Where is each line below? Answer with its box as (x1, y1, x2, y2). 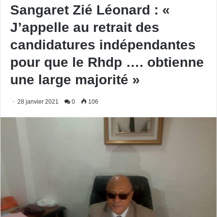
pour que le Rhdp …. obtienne (10, 55, 204, 70)
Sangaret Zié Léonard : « (10, 2, 170, 17)
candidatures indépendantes (10, 37, 196, 52)
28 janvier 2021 (17, 98, 59, 105)
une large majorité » (10, 72, 140, 87)
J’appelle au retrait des (10, 20, 159, 35)
